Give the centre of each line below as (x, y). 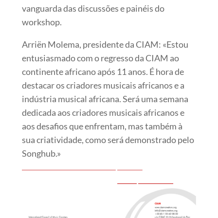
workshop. (42, 22)
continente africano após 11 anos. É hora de (103, 71)
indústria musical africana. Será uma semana (105, 99)
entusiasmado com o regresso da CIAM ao (100, 58)
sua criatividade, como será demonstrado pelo (108, 139)
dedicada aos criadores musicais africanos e (103, 112)
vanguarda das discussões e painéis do (93, 8)
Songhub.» (41, 153)
